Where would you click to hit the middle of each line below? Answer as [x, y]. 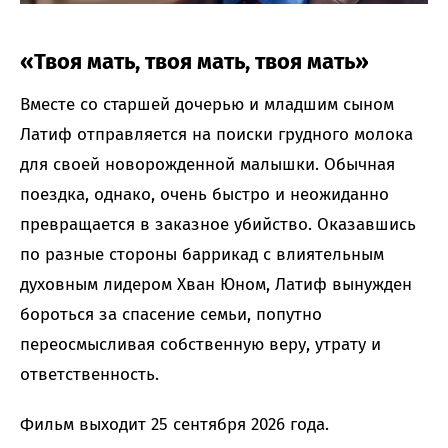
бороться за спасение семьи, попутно [171, 314]
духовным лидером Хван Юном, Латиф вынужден [216, 284]
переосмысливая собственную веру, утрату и [200, 344]
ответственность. [89, 374]
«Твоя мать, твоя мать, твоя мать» [194, 61]
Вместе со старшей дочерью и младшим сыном [207, 104]
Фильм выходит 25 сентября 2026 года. [174, 424]
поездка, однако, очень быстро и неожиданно [204, 194]
